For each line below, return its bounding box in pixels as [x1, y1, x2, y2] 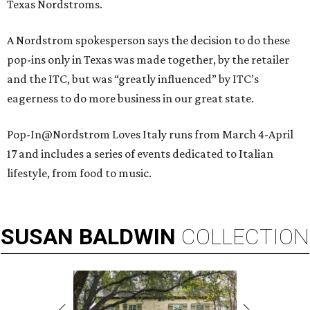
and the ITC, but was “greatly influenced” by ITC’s [7, 72, 259, 86]
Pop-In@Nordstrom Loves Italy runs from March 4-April [7, 127, 293, 142]
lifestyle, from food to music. [7, 166, 152, 181]
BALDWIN [79, 224, 176, 250]
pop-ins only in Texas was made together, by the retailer [7, 53, 289, 67]
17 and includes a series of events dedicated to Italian [7, 147, 273, 161]
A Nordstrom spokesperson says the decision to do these [7, 33, 290, 48]
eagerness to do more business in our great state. [7, 91, 254, 106]
